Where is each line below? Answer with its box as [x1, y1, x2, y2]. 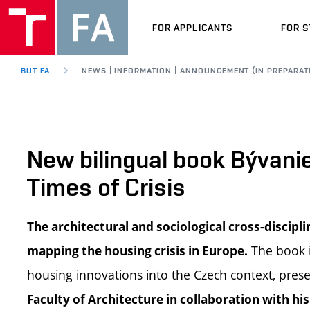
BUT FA [21, 66, 50, 75]
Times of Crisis [27, 172, 185, 201]
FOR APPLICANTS [152, 21, 233, 33]
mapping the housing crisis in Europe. [27, 243, 248, 259]
